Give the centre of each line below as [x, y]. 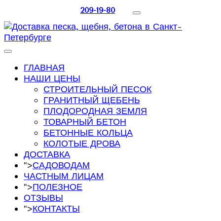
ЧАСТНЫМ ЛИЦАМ [64, 176]
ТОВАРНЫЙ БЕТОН [85, 121]
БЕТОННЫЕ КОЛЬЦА [88, 132]
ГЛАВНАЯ [44, 67]
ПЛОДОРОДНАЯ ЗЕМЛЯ [95, 110]
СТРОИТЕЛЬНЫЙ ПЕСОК [97, 89]
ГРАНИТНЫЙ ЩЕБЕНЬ [92, 100]
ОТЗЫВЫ [43, 197]
